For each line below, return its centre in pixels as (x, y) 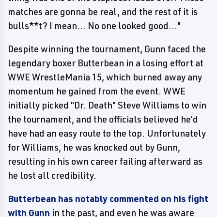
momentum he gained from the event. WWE (97, 91)
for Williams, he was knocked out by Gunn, (94, 147)
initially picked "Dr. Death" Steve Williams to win (107, 105)
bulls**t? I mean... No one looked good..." (94, 25)
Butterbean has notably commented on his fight (108, 198)
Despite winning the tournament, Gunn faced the (107, 49)
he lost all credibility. (52, 175)
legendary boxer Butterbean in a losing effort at (106, 63)
